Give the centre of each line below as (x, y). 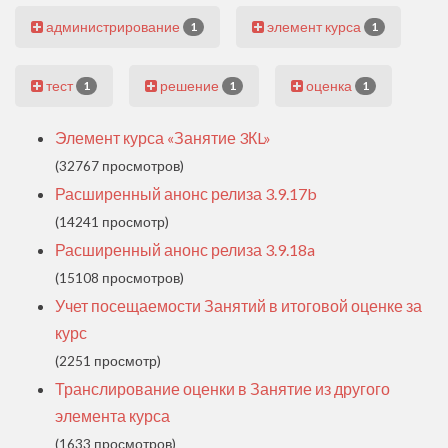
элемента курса (112, 416)
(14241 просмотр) (112, 222)
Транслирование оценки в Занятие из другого (222, 389)
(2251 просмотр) (108, 361)
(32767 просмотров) (119, 166)
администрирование (113, 26)
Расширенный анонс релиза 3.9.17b (186, 194)
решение (189, 85)
